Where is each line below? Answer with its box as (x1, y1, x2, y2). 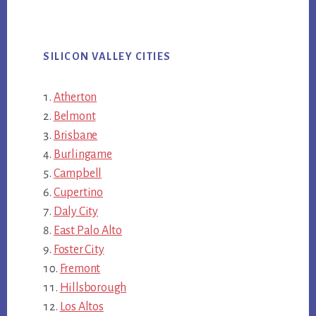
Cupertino (53, 186, 103, 199)
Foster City (53, 243, 104, 256)
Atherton (53, 90, 97, 104)
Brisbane (53, 128, 98, 142)
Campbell (53, 166, 102, 180)
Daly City (53, 205, 98, 218)
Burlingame (53, 147, 112, 161)
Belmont (53, 109, 96, 123)
